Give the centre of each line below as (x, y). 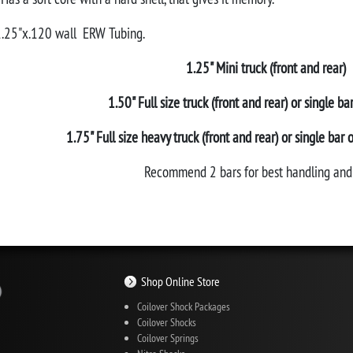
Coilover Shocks (166, 323)
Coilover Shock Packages (183, 307)
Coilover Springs (167, 338)
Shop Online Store (180, 281)
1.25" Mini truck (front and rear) (266, 67)
